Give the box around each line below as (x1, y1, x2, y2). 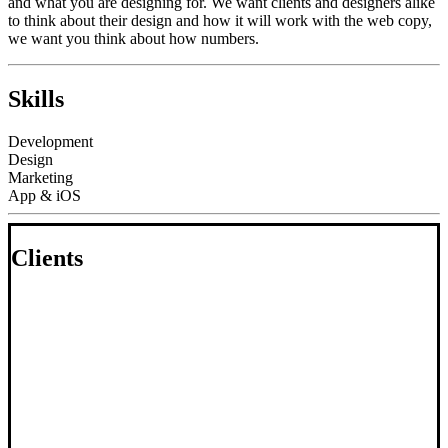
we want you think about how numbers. (8, 29, 259, 47)
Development (8, 132, 93, 150)
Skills (8, 85, 64, 112)
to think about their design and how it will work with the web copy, (8, 11, 432, 29)
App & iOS (8, 186, 81, 204)
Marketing (8, 168, 73, 186)
